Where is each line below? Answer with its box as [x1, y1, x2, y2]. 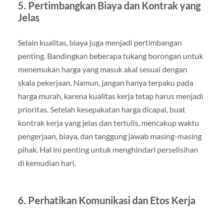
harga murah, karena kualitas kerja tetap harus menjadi [17, 91, 203, 101]
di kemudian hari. [17, 158, 76, 168]
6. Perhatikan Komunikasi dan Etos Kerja [17, 194, 195, 207]
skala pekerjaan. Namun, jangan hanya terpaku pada [17, 78, 193, 88]
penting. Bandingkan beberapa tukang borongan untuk [17, 51, 203, 61]
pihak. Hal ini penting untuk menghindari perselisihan [17, 145, 198, 155]
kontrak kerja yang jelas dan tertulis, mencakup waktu [17, 118, 199, 128]
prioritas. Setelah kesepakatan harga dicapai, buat [17, 105, 185, 114]
